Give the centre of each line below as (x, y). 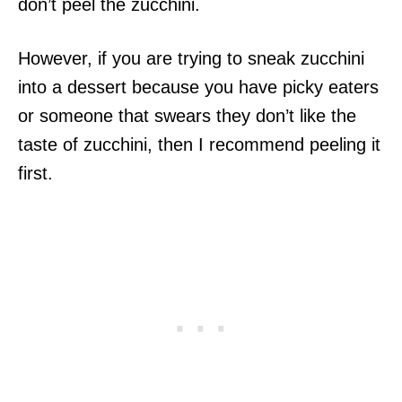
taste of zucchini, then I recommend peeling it (199, 144)
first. (35, 173)
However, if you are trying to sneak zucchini (191, 58)
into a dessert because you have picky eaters (198, 87)
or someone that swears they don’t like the (187, 116)
